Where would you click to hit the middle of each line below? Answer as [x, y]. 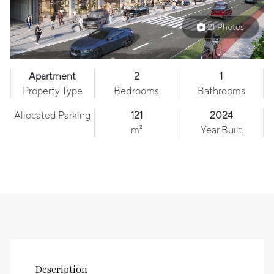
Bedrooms [137, 91]
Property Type [52, 91]
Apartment [53, 76]
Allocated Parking [52, 116]
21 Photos [224, 27]
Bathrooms [221, 91]
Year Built [221, 130]
